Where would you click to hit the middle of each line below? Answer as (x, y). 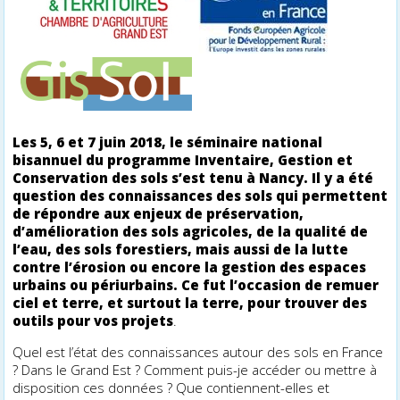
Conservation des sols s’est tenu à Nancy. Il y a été (193, 177)
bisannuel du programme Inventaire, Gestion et (183, 159)
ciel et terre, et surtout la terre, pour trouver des (190, 302)
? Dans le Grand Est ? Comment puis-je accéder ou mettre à (195, 369)
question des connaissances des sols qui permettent (200, 195)
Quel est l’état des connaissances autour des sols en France (198, 351)
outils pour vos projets (93, 320)
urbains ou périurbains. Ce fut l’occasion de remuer (196, 284)
